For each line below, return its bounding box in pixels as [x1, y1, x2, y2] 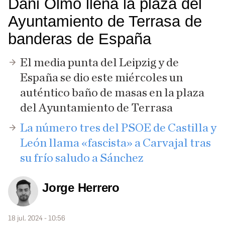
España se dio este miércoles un [20, 71, 183, 84]
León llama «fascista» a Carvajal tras [20, 137, 211, 149]
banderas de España [8, 30, 151, 48]
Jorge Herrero [42, 180, 120, 194]
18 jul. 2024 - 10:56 [8, 213, 65, 222]
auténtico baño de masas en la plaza [20, 86, 204, 99]
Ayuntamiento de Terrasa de [8, 12, 202, 30]
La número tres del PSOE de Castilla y [20, 122, 216, 134]
